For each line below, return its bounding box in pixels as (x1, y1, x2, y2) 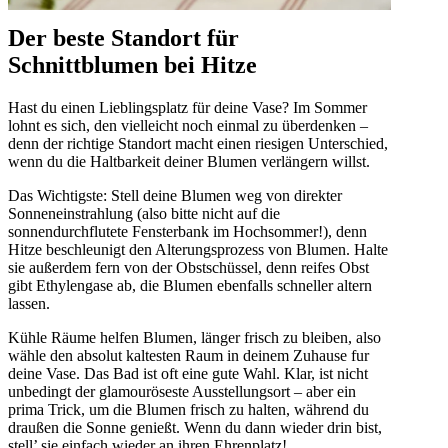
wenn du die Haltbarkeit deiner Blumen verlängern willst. (8, 153, 370, 171)
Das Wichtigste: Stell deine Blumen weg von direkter (8, 187, 342, 205)
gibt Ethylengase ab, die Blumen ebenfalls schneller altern (8, 277, 372, 295)
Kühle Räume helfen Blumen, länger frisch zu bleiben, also (8, 329, 381, 347)
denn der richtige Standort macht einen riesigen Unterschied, (8, 135, 388, 153)
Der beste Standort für (8, 25, 239, 52)
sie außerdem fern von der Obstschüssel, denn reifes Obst (8, 259, 369, 277)
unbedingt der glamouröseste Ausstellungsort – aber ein (8, 383, 356, 401)
